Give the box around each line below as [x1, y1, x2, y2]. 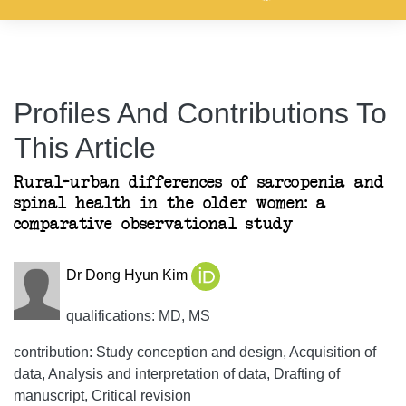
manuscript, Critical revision [14, 388, 191, 403]
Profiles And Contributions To [14, 97, 387, 130]
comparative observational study [14, 216, 293, 233]
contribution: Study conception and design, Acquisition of [14, 344, 376, 360]
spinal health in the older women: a [14, 195, 326, 212]
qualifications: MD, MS [65, 308, 210, 324]
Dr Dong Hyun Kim [65, 267, 191, 284]
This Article [14, 131, 156, 164]
